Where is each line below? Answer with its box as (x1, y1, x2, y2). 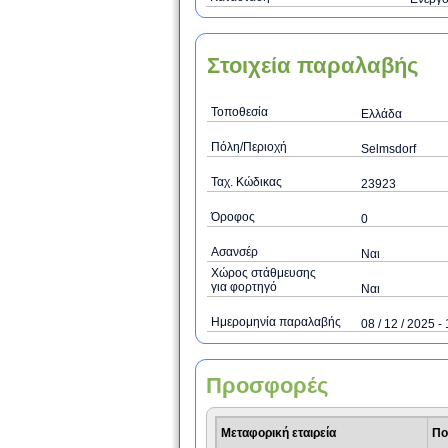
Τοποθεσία (211, 105, 268, 119)
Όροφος (211, 210, 255, 224)
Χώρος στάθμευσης (211, 266, 316, 280)
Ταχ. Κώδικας (211, 175, 282, 189)
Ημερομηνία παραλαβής (211, 315, 341, 329)
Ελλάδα (361, 107, 402, 121)
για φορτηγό (211, 280, 277, 294)
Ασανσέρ (211, 245, 258, 259)
